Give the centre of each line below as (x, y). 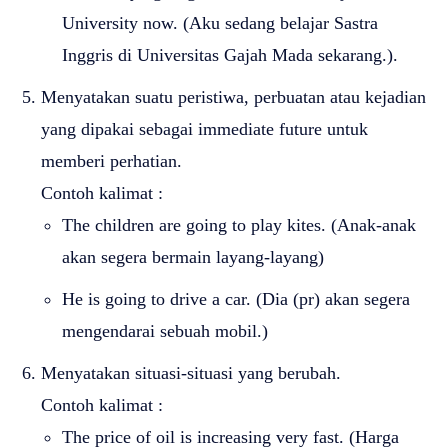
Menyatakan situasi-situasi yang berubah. (191, 372)
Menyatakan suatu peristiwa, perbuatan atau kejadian (233, 96)
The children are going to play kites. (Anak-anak (239, 224)
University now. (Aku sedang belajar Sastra (220, 22)
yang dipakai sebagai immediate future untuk (204, 128)
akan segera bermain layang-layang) (193, 256)
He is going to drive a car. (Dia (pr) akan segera (236, 298)
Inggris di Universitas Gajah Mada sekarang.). (230, 54)
